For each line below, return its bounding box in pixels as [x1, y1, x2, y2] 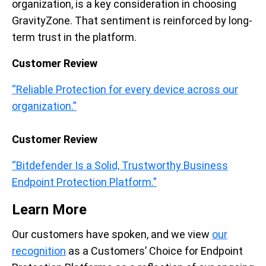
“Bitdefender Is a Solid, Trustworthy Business [12, 159, 228, 172]
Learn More [12, 201, 87, 218]
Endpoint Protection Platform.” [12, 175, 157, 188]
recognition [12, 244, 66, 257]
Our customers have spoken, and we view [12, 227, 212, 240]
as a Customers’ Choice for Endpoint [66, 244, 243, 257]
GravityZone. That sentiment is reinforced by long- [12, 14, 252, 27]
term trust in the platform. [12, 30, 137, 43]
